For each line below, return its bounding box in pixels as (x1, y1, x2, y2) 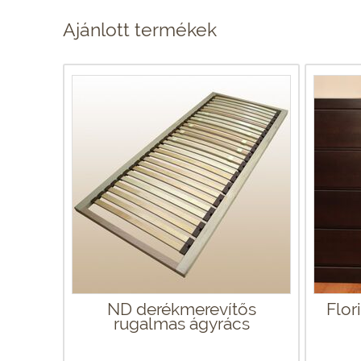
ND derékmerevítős (106, 298, 256, 319)
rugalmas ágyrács (113, 313, 250, 334)
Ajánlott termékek (63, 18, 217, 40)
